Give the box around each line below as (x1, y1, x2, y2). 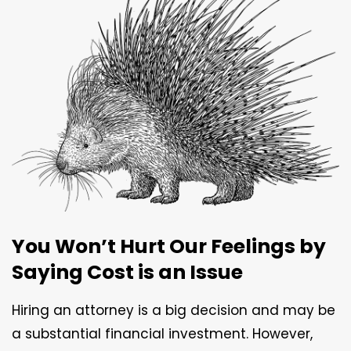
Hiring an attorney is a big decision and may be (12, 300, 335, 320)
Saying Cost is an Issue (12, 258, 243, 286)
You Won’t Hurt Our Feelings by (12, 232, 326, 260)
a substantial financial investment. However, (12, 324, 313, 343)
